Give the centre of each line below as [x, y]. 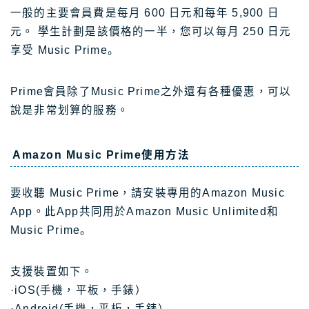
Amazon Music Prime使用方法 [101, 155]
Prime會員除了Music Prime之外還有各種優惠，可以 [151, 91]
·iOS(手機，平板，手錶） [79, 290]
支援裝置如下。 [52, 272]
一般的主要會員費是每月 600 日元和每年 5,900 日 [145, 12]
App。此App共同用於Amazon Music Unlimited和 [144, 212]
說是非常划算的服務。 [70, 110]
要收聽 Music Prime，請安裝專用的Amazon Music [148, 193]
